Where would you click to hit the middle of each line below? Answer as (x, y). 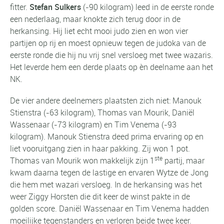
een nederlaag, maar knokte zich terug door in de (95, 19)
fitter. (20, 7)
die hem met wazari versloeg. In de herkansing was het (106, 185)
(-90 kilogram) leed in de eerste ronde (147, 7)
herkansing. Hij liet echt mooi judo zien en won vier (99, 31)
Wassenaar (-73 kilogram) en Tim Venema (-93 (93, 125)
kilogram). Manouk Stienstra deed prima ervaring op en (107, 137)
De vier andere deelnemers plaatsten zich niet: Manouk (106, 101)
